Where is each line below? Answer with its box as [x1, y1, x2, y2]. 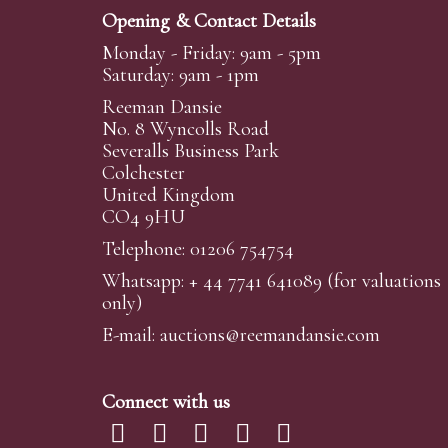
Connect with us [102, 389, 230, 414]
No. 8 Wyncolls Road [102, 116, 269, 141]
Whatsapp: [102, 268, 189, 293]
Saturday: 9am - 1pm [102, 62, 259, 87]
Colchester [102, 160, 185, 185]
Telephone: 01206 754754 [102, 236, 294, 261]
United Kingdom [102, 182, 235, 207]
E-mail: [102, 322, 160, 347]
